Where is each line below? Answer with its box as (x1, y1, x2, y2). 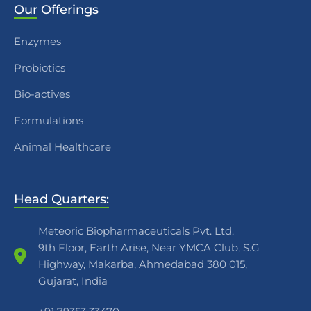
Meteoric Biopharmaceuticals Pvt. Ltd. (38, 224, 234, 238)
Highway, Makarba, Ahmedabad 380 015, (38, 258, 247, 271)
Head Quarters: (14, 192, 109, 208)
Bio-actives (14, 87, 70, 101)
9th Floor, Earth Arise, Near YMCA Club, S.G (38, 241, 260, 255)
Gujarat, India (38, 274, 108, 288)
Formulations (14, 114, 83, 128)
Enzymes (14, 35, 61, 49)
